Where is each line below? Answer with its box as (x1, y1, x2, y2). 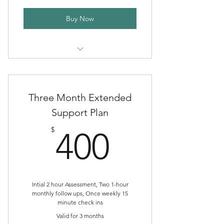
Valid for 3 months (56, 212, 104, 219)
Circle (71, 70, 89, 79)
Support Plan (51, 106, 108, 118)
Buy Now (66, 13, 94, 23)
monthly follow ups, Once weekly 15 (32, 189, 128, 197)
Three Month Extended (28, 91, 131, 103)
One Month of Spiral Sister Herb (29, 60, 131, 69)
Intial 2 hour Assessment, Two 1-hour (31, 180, 128, 188)
